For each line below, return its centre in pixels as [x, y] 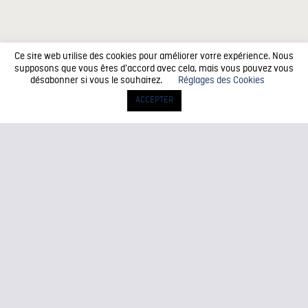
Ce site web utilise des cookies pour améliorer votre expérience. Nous [154, 57]
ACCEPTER [154, 100]
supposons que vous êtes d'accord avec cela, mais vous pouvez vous [154, 68]
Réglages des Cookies [221, 80]
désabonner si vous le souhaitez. [97, 80]
